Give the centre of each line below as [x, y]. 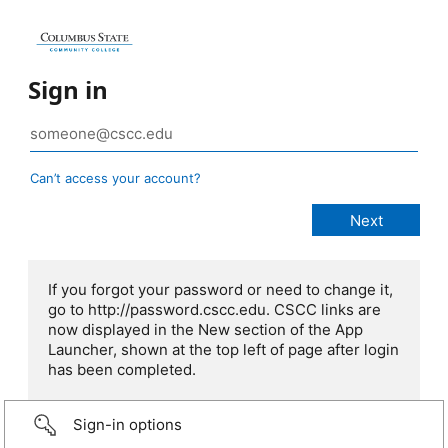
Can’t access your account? [115, 178]
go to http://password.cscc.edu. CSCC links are [214, 310]
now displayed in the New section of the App [205, 330]
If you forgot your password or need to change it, [220, 290]
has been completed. [122, 370]
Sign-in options [127, 425]
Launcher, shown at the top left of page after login [223, 350]
